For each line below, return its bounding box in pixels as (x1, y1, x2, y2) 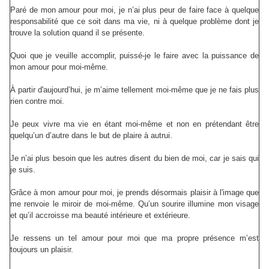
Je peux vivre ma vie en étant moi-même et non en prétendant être (10, 119, 259, 129)
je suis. (10, 165, 35, 175)
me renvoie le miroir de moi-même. (10, 199, 135, 209)
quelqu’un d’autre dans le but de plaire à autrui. (10, 131, 172, 141)
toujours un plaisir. (10, 245, 73, 255)
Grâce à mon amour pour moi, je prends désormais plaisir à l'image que (10, 188, 259, 198)
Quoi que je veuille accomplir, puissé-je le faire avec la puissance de (10, 51, 259, 61)
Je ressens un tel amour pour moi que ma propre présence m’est (10, 234, 259, 243)
